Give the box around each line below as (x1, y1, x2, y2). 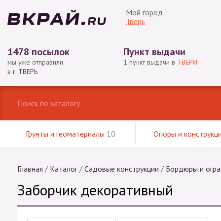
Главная (17, 164, 43, 174)
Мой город (126, 7, 163, 17)
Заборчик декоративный (17, 180, 173, 199)
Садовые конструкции (84, 164, 159, 174)
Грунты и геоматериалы (26, 129, 107, 139)
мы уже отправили (7, 58, 63, 67)
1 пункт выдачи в (123, 58, 177, 67)
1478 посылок (7, 45, 70, 58)
